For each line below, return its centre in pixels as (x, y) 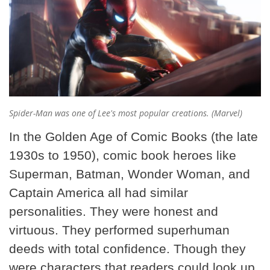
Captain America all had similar (99, 193)
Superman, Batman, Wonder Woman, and (130, 174)
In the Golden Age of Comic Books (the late (133, 137)
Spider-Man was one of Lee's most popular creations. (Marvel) (126, 113)
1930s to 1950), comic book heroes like (123, 155)
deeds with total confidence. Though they (127, 249)
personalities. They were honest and (114, 212)
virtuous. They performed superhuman (119, 230)
